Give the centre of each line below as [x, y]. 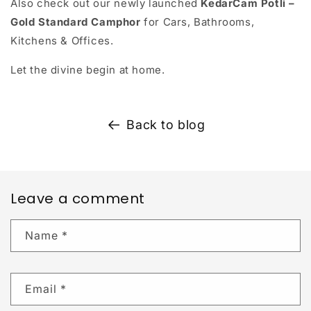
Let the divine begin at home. [88, 70]
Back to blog [166, 125]
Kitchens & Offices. [62, 41]
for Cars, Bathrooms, [197, 22]
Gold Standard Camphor [76, 22]
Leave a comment [78, 199]
